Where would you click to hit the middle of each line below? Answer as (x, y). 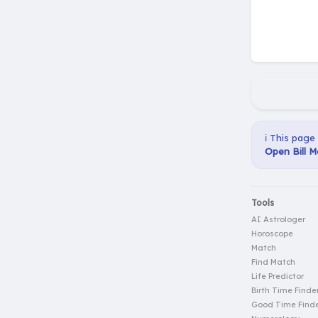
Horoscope (272, 234)
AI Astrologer (278, 220)
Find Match (273, 262)
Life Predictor (278, 276)
